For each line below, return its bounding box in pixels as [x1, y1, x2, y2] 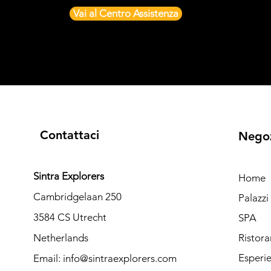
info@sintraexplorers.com [62, 252, 177, 264]
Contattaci [39, 128, 99, 142]
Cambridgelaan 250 [33, 191, 122, 203]
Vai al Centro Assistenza [73, 7, 178, 19]
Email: [33, 252, 63, 264]
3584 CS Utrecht [33, 211, 106, 223]
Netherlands [33, 232, 88, 244]
